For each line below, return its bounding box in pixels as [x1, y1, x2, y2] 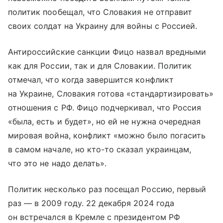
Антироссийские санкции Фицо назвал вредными [8, 46, 207, 57]
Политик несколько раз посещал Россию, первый [8, 184, 207, 194]
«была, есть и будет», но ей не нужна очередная [8, 116, 201, 126]
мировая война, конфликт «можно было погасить [8, 130, 206, 140]
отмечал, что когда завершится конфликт [8, 74, 174, 85]
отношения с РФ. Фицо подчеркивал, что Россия [8, 102, 202, 112]
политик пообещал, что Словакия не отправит [8, 6, 193, 17]
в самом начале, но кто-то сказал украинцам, [8, 144, 192, 154]
